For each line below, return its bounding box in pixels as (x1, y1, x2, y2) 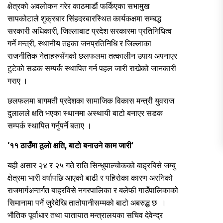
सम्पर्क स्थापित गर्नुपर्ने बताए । (7, 120, 92, 130)
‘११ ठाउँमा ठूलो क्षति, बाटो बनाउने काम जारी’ (7, 140, 133, 150)
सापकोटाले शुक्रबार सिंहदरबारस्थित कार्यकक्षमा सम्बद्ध (7, 13, 161, 23)
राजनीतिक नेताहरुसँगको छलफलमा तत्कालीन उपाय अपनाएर (7, 51, 177, 61)
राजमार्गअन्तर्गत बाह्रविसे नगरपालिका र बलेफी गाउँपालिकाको (7, 185, 178, 195)
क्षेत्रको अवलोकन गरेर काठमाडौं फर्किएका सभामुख (7, 1, 149, 11)
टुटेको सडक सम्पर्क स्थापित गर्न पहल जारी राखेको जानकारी (7, 63, 176, 73)
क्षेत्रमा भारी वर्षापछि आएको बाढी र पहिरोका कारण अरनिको (7, 173, 173, 183)
